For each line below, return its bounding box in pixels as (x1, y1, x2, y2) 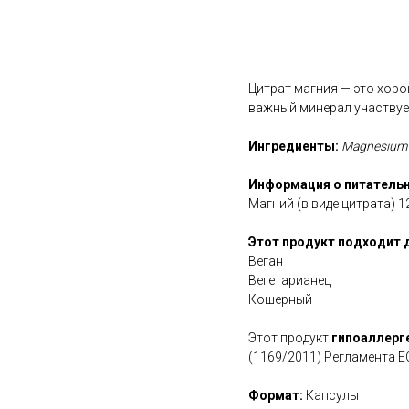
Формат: (248, 388, 306, 404)
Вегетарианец (248, 273, 331, 288)
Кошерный (248, 292, 312, 308)
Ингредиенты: (248, 139, 341, 154)
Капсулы (306, 388, 359, 404)
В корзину (278, 24, 340, 39)
